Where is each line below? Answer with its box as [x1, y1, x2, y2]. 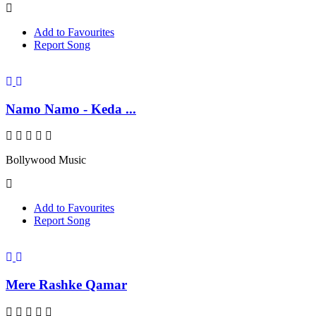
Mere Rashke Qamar [6, 277, 127, 293]
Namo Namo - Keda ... [6, 101, 136, 116]
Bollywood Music [6, 154, 86, 166]
